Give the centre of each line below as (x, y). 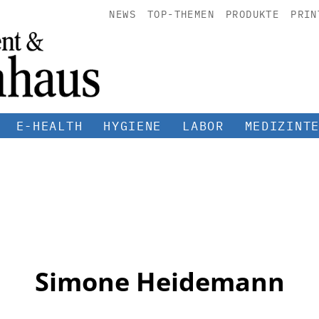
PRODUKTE (252, 14)
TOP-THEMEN (181, 14)
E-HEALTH (49, 126)
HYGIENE (133, 126)
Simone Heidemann (159, 281)
